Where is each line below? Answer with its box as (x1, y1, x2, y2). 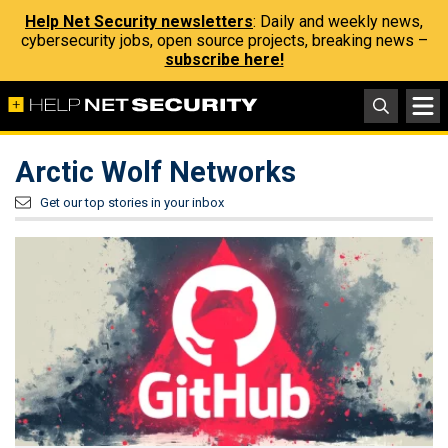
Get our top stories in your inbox (40, 195, 224, 210)
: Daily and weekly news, (253, 12, 423, 31)
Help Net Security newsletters (25, 12, 253, 31)
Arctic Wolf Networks (15, 155, 296, 189)
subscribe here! (164, 50, 284, 69)
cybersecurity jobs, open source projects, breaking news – (20, 31, 428, 50)
